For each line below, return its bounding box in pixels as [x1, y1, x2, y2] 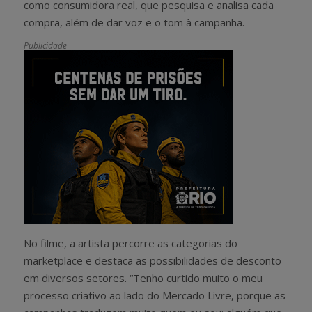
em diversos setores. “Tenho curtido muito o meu [24, 270, 263, 285]
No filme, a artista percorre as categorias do [24, 235, 237, 250]
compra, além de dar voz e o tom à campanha [24, 15, 242, 29]
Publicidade [24, 39, 67, 52]
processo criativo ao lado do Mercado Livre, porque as [24, 288, 286, 302]
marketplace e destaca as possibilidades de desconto [24, 253, 281, 267]
